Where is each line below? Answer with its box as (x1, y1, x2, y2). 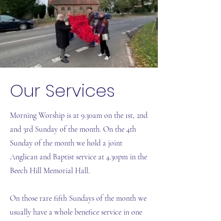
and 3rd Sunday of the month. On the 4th (10, 124, 136, 134)
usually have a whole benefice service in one (10, 207, 142, 217)
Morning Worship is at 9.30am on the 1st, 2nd (10, 110, 147, 120)
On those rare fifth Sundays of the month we (10, 193, 147, 203)
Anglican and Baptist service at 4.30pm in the (10, 152, 147, 162)
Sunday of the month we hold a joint (10, 138, 122, 148)
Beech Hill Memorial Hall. (10, 166, 90, 176)
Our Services (10, 78, 115, 103)
